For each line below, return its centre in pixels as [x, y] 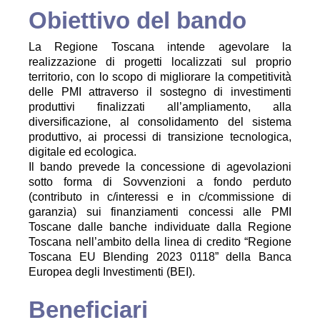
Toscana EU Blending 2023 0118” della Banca [160, 257]
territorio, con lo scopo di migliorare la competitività [160, 77]
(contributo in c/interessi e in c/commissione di [160, 197]
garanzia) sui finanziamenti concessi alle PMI [160, 212]
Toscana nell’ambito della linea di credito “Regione [160, 242]
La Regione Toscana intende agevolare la [160, 47]
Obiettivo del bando [137, 20]
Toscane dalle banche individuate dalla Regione [160, 227]
